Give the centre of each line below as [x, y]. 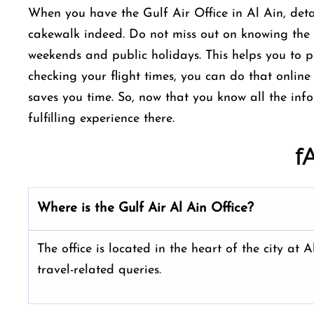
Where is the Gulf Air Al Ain [122, 209]
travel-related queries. [101, 270]
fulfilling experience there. [103, 119]
